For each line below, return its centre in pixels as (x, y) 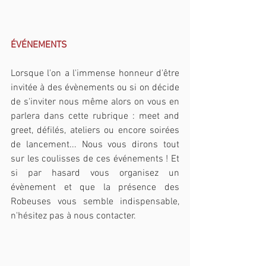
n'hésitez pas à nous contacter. (73, 216)
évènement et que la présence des (95, 188)
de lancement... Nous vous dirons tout (95, 145)
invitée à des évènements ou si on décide (95, 88)
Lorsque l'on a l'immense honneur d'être (95, 74)
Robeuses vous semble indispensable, (95, 202)
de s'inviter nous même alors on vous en (95, 102)
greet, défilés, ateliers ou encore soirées (95, 131)
